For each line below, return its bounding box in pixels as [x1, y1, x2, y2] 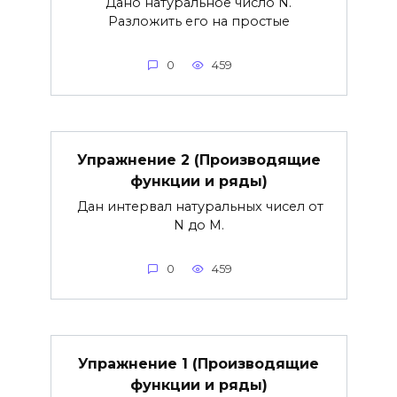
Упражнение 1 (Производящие [78, 354, 319, 372]
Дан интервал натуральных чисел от [74, 198, 323, 215]
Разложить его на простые [107, 13, 290, 30]
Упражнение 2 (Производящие [76, 151, 321, 168]
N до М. [173, 217, 224, 234]
